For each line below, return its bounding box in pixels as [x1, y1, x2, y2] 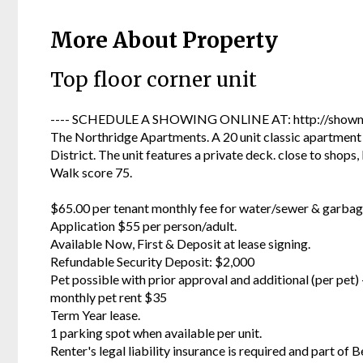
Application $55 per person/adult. [50, 217, 237, 233]
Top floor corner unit [50, 67, 257, 93]
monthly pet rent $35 [50, 288, 167, 305]
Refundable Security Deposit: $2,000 [50, 253, 254, 269]
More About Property [50, 27, 278, 54]
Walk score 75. [50, 164, 132, 180]
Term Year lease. [50, 306, 140, 322]
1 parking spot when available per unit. [50, 324, 262, 340]
